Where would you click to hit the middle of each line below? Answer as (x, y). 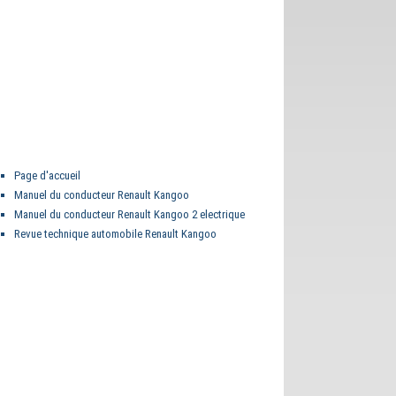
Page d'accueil (47, 175)
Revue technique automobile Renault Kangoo (115, 234)
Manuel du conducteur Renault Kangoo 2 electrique (129, 214)
